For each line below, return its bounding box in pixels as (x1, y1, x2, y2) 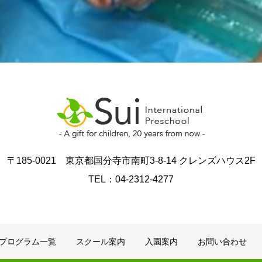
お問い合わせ (198, 236, 247, 246)
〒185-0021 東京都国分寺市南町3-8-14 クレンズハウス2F (6, 155, 256, 166)
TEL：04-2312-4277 (88, 174, 174, 184)
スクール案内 (76, 236, 125, 246)
